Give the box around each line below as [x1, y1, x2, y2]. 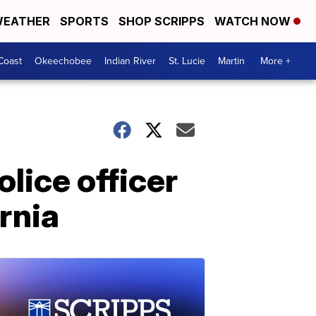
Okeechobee [35, 54, 92, 68]
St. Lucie [169, 54, 205, 68]
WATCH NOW [214, 14, 293, 28]
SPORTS [60, 14, 109, 28]
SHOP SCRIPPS [119, 14, 205, 28]
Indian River [104, 54, 156, 68]
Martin [218, 54, 245, 68]
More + [260, 54, 291, 68]
